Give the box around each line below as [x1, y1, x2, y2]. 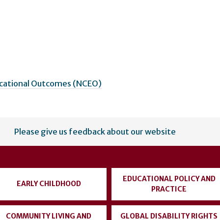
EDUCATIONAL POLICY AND [122, 174, 216, 183]
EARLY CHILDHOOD [16, 179, 81, 189]
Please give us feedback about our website [14, 126, 176, 137]
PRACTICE [151, 184, 187, 193]
